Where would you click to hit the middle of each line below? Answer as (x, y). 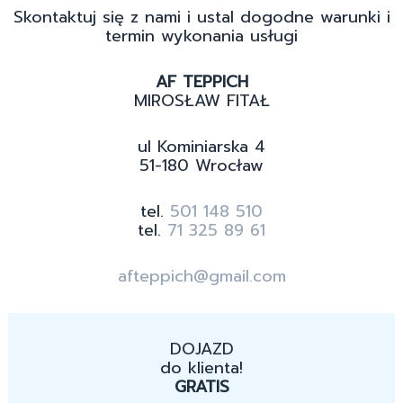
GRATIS (201, 387)
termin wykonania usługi (201, 36)
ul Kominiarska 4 (201, 147)
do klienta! (201, 368)
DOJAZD (201, 349)
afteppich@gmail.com (201, 277)
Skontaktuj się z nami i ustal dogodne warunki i (201, 18)
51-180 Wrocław (201, 166)
